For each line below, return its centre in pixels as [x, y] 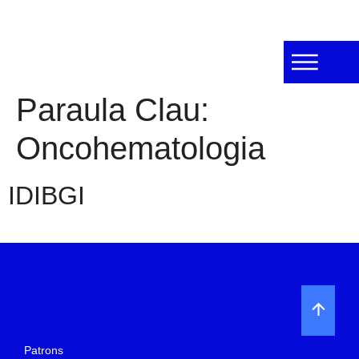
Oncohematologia [141, 148]
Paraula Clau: [113, 110]
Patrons [44, 350]
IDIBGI [46, 196]
